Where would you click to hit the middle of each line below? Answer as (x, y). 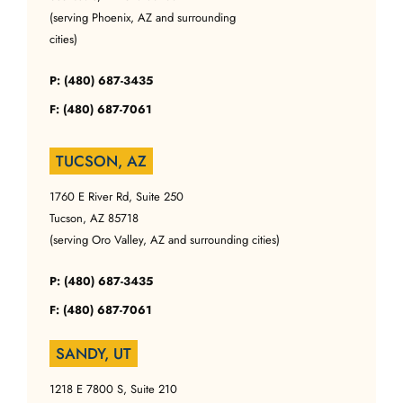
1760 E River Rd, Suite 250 (116, 196)
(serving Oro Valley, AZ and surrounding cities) (165, 239)
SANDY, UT (94, 353)
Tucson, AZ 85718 (94, 218)
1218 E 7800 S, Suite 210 (113, 389)
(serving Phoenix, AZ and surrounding (143, 17)
